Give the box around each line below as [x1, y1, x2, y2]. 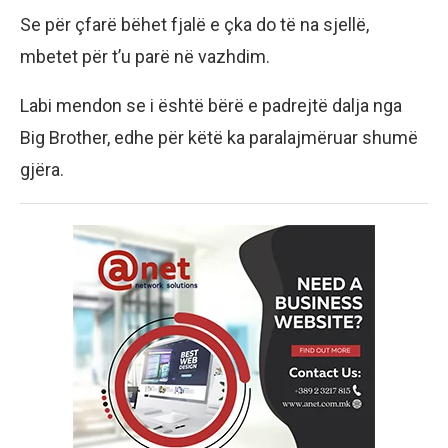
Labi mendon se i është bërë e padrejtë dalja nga [20, 95, 402, 117]
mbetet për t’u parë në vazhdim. [20, 46, 270, 68]
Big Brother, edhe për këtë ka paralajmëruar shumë [20, 127, 418, 149]
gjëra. [20, 159, 68, 181]
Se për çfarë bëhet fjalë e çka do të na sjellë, [20, 14, 369, 36]
